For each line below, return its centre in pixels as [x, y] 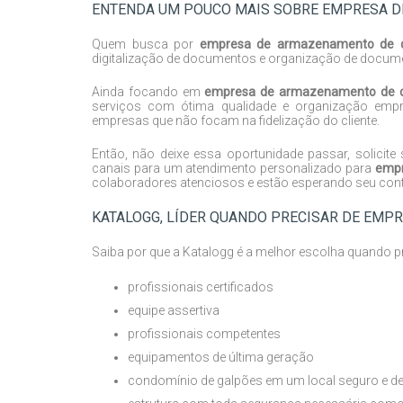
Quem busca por [146, 44]
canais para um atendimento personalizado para [233, 168]
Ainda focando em [148, 91]
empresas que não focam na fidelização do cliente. [236, 120]
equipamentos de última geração [221, 357]
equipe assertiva [174, 310]
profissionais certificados [201, 287]
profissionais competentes [204, 333]
